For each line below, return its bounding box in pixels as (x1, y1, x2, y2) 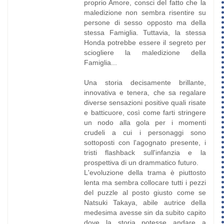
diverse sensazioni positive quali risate (83, 98, 206, 107)
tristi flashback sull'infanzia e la (83, 148, 206, 157)
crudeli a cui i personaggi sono (83, 128, 206, 137)
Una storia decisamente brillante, (83, 78, 206, 87)
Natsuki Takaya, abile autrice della (83, 198, 206, 207)
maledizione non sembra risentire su (83, 8, 206, 17)
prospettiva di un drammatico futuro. (83, 158, 198, 167)
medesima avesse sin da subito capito (83, 208, 206, 217)
